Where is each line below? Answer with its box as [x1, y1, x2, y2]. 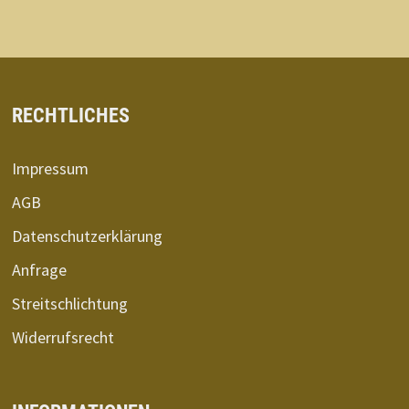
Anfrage [11, 258, 67, 280]
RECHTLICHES [11, 103, 130, 127]
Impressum [11, 157, 89, 179]
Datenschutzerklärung [11, 225, 163, 246]
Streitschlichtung [11, 292, 128, 314]
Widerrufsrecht [11, 326, 114, 348]
